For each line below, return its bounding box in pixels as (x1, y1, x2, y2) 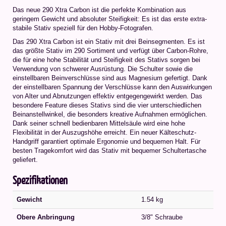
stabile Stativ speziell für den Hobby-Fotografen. (13, 24, 153, 32)
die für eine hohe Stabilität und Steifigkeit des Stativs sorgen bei (13, 55, 200, 64)
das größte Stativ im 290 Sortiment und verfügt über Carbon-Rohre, (13, 46, 208, 54)
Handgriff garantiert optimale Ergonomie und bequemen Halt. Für (13, 137, 200, 145)
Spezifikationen (13, 172, 68, 187)
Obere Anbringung (17, 213, 75, 221)
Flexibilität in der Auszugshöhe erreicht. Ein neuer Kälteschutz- (13, 128, 196, 136)
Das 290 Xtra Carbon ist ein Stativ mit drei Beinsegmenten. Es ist (13, 37, 205, 45)
